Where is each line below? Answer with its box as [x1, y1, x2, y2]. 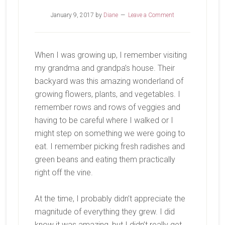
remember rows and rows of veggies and [34, 102, 180, 112]
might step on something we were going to [34, 129, 185, 138]
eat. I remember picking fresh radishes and [34, 142, 185, 151]
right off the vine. [34, 168, 93, 177]
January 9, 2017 [50, 12, 94, 19]
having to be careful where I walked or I [34, 116, 173, 125]
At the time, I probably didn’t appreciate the [34, 194, 185, 203]
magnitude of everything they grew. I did [34, 207, 175, 216]
